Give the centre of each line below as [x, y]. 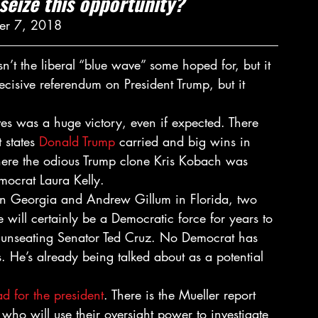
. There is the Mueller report [182, 295]
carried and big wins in [185, 141]
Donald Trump [77, 141]
